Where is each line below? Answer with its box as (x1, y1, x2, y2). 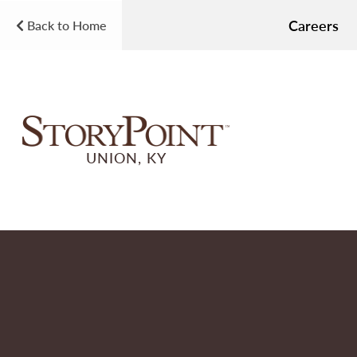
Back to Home (24, 15, 106, 34)
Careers (288, 15, 339, 35)
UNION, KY (85, 147, 167, 167)
